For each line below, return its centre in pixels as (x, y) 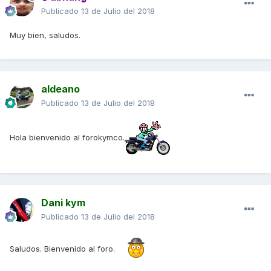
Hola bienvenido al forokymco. (67, 137)
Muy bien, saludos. (45, 35)
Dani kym (63, 203)
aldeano (60, 89)
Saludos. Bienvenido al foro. (64, 248)
